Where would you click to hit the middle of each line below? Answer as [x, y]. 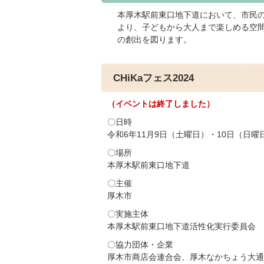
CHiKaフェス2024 [154, 78]
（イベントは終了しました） [161, 104]
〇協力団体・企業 [140, 245]
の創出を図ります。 [154, 40]
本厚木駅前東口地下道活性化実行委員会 [181, 227]
